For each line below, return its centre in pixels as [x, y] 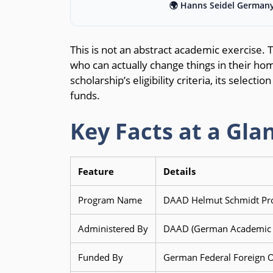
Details [179, 172]
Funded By [100, 257]
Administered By [113, 229]
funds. [85, 95]
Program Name [110, 200]
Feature [96, 172]
